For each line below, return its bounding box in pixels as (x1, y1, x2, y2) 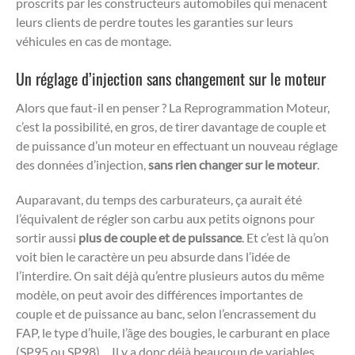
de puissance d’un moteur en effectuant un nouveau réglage (16, 137, 338, 153)
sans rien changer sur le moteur (148, 156, 317, 172)
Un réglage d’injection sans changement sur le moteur (16, 66, 330, 90)
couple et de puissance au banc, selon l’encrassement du (16, 305, 316, 321)
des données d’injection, (16, 156, 148, 172)
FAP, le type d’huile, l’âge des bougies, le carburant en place (16, 324, 330, 340)
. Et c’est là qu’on (242, 229, 329, 245)
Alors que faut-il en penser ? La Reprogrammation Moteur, (16, 99, 330, 115)
